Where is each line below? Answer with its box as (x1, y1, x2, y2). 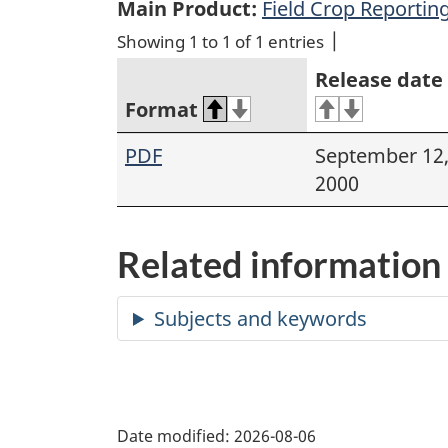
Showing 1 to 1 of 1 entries (117, 30, 324, 54)
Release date (315, 66, 443, 94)
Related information (117, 242, 441, 287)
